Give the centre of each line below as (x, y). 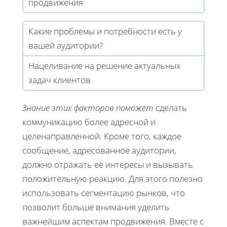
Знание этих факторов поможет (88, 107)
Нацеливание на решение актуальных (104, 65)
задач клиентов (60, 80)
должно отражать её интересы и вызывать (108, 164)
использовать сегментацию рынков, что (104, 193)
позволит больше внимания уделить (96, 207)
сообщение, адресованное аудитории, (99, 150)
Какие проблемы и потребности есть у (105, 31)
